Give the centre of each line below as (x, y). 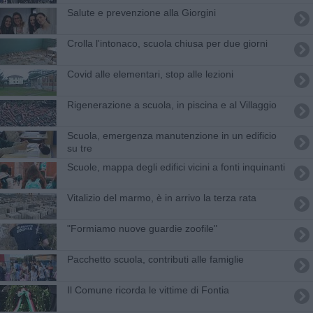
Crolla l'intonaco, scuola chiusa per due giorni (167, 43)
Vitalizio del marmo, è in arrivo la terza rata (161, 197)
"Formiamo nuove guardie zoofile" (142, 228)
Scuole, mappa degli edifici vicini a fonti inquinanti (176, 167)
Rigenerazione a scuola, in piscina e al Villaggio (172, 104)
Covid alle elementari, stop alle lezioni (150, 74)
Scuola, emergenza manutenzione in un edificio (172, 135)
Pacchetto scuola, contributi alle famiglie (155, 259)
